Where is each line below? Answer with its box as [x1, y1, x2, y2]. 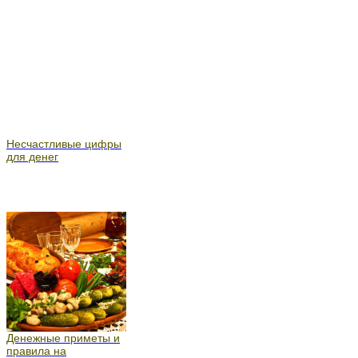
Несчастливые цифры [6, 137, 121, 150]
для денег [6, 149, 58, 163]
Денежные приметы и [6, 331, 120, 344]
